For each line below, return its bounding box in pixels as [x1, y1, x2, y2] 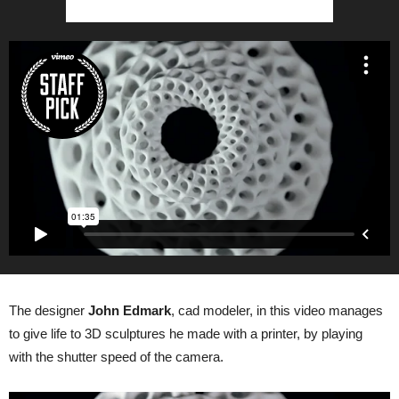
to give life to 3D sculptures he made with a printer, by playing [9, 325, 362, 341]
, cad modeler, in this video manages [171, 302, 383, 318]
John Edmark [88, 302, 171, 318]
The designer [9, 302, 88, 318]
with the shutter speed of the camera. [9, 348, 224, 364]
